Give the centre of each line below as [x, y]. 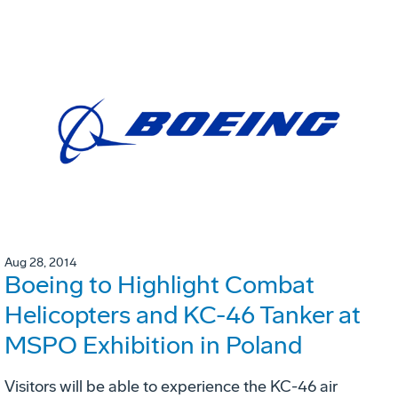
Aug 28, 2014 [40, 262]
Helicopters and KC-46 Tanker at [183, 314]
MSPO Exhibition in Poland [153, 345]
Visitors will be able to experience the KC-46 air [171, 386]
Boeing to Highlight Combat [159, 284]
